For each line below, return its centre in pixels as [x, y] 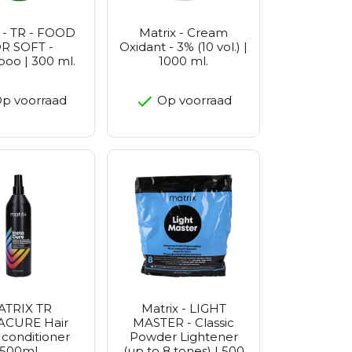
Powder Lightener [183, 337]
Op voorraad [193, 101]
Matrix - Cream [183, 33]
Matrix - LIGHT [183, 309]
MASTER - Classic [183, 323]
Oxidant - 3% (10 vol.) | [183, 47]
